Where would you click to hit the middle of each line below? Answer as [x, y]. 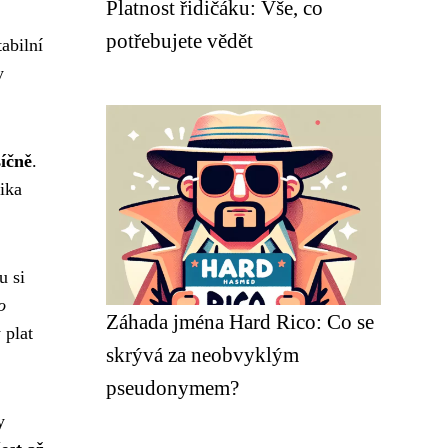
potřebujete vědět [179, 40]
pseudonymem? [172, 387]
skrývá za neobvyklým [202, 354]
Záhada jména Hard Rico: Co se [240, 321]
